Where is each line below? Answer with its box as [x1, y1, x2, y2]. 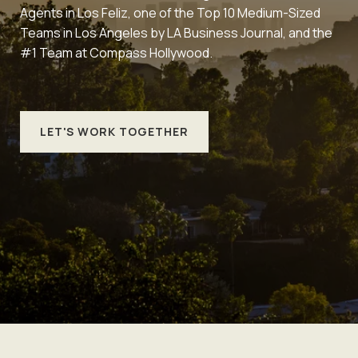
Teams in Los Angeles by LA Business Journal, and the [20, 23, 332, 42]
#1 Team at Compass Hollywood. [20, 43, 213, 62]
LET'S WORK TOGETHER [40, 123, 189, 139]
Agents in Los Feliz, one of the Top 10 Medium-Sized [20, 3, 320, 22]
